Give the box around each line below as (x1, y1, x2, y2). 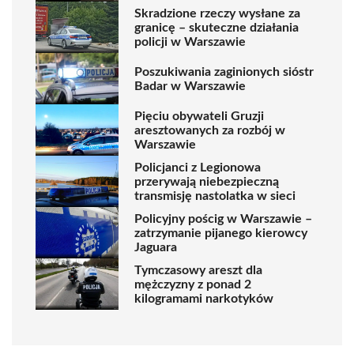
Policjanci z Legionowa (134, 160, 261, 174)
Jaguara (134, 240, 177, 254)
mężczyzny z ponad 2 (134, 277, 251, 291)
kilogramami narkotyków (134, 292, 273, 305)
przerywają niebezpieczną (134, 175, 279, 188)
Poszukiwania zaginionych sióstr (134, 65, 314, 78)
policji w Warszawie (134, 35, 246, 48)
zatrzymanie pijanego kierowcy (134, 226, 307, 239)
